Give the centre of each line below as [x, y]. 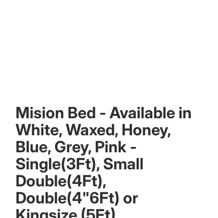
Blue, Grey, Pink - [76, 147]
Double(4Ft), [61, 181]
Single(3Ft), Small [80, 164]
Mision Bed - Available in [104, 113]
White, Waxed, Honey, [93, 130]
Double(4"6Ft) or [77, 198]
